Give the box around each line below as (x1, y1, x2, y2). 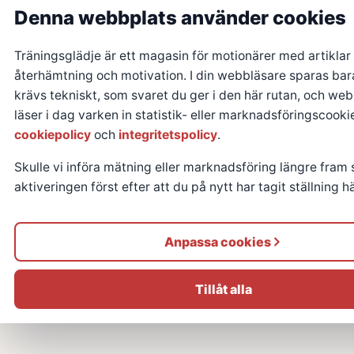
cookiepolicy (14, 127, 91, 143)
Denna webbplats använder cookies (14, 6, 346, 30)
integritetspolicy (119, 127, 217, 143)
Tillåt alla (194, 281, 252, 297)
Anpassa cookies (164, 233, 271, 250)
